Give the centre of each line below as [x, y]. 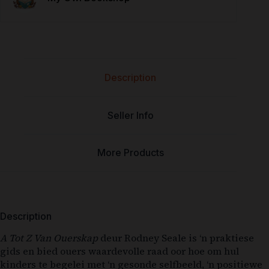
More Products [130, 153]
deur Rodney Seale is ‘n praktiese [176, 237]
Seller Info [130, 115]
